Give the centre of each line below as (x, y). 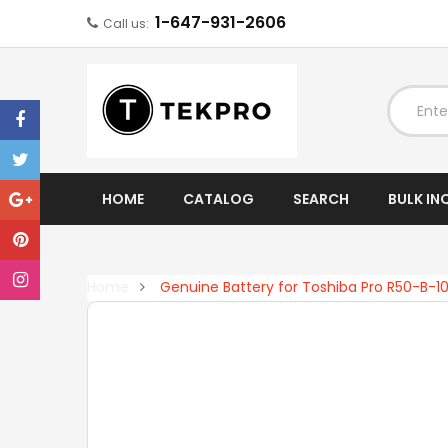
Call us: (127, 23)
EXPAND (281, 198)
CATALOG (218, 199)
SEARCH (321, 199)
